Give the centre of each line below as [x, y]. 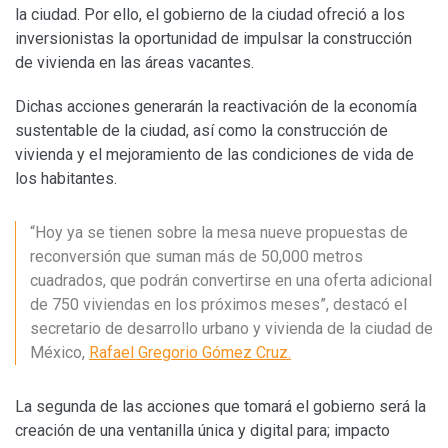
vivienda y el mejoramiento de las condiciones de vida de [214, 154]
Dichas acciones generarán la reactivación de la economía [216, 106]
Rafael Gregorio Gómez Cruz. [190, 352]
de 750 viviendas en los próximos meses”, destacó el [218, 304]
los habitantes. [66, 178]
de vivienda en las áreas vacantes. [134, 62]
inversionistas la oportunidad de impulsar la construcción [213, 38]
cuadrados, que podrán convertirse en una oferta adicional [231, 280]
